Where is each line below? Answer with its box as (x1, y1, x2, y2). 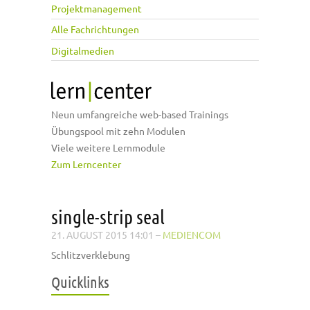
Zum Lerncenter (51, 158, 121, 171)
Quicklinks (51, 273, 109, 291)
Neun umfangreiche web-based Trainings (51, 108, 228, 121)
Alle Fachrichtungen (51, 23, 139, 36)
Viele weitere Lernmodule (51, 141, 165, 154)
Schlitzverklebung (51, 248, 130, 262)
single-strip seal (51, 206, 165, 228)
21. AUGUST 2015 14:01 (51, 228, 154, 241)
